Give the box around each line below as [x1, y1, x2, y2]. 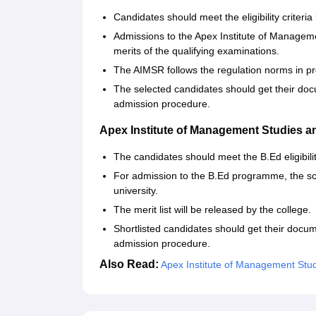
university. [114, 185, 158, 197]
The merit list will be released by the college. [114, 204, 314, 216]
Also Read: [99, 258, 159, 271]
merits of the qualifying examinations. [114, 45, 279, 57]
